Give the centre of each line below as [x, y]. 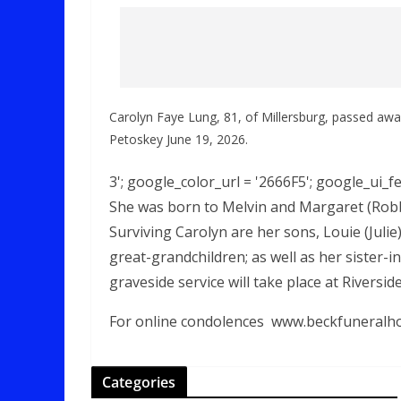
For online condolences [187, 321]
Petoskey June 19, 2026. [179, 139]
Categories [139, 382]
